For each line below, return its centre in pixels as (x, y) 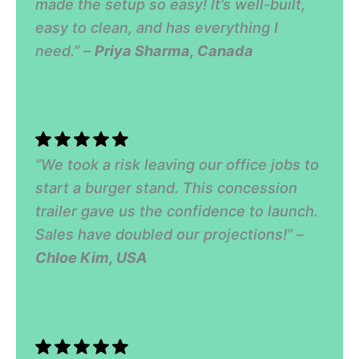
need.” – (65, 51)
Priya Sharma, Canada (174, 51)
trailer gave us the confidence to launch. (177, 211)
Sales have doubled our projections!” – (170, 234)
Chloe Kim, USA (92, 258)
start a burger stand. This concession (167, 188)
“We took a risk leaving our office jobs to (177, 165)
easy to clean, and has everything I (157, 28)
